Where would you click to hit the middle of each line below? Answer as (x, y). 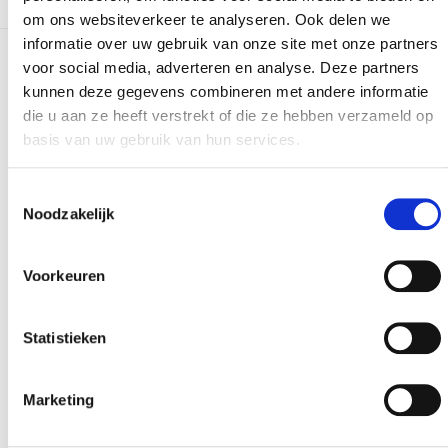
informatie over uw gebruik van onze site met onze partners (230, 43)
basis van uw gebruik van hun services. (161, 139)
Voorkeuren (64, 276)
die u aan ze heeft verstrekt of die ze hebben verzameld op (228, 115)
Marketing (58, 400)
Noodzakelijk (69, 214)
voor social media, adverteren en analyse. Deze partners (221, 67)
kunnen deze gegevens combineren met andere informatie (226, 91)
